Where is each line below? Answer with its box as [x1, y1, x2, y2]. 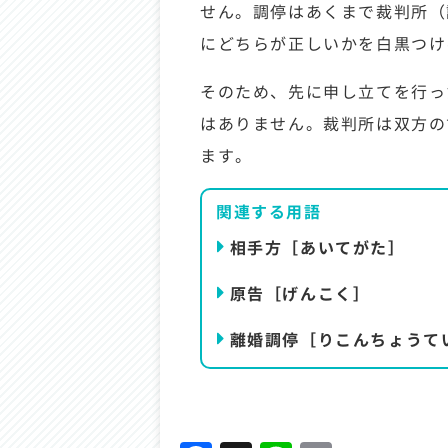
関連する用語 [216, 199, 322, 223]
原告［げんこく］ [229, 281, 371, 305]
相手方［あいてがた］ [229, 235, 406, 259]
